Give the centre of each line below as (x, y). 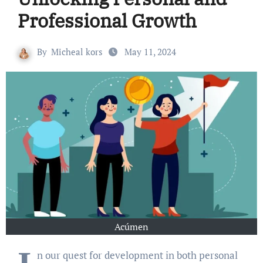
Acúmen (131, 227)
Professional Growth (107, 21)
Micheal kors (77, 52)
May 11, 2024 (149, 52)
